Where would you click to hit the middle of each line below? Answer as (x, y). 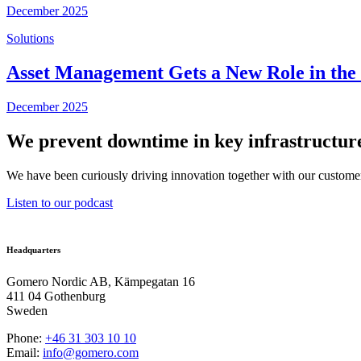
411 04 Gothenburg (56, 296)
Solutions (30, 39)
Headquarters (33, 250)
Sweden (27, 311)
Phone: (26, 338)
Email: (25, 353)
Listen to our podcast (60, 203)
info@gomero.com (91, 353)
